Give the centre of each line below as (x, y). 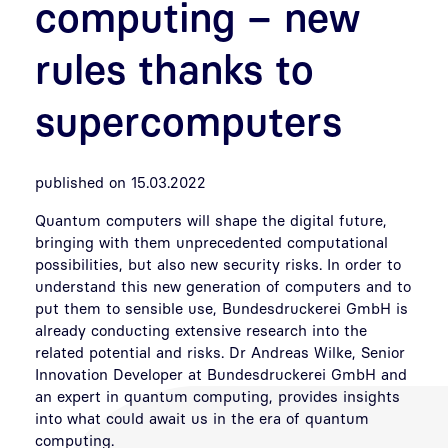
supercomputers (188, 120)
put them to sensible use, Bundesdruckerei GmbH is (221, 307)
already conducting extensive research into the (201, 329)
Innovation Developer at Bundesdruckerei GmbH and (221, 373)
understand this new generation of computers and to (223, 285)
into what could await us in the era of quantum (202, 417)
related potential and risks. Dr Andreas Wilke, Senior (220, 351)
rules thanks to (174, 68)
